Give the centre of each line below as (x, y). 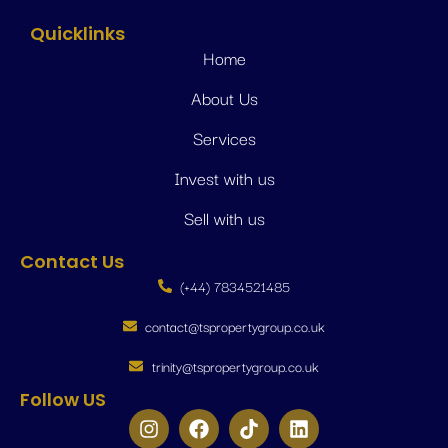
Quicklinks (77, 34)
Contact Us (72, 262)
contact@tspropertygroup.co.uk (235, 326)
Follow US (63, 400)
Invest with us (224, 178)
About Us (224, 98)
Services (224, 138)
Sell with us (224, 218)
